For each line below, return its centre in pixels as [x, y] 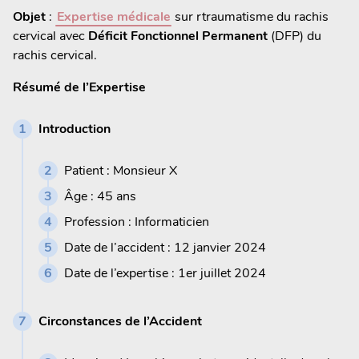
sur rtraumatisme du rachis [250, 16]
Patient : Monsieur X [121, 170]
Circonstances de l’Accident [120, 321]
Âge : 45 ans [100, 196]
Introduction [75, 129]
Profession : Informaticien [137, 222]
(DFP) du [294, 36]
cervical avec [50, 36]
